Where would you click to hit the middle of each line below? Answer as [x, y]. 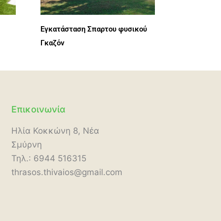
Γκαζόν [53, 43]
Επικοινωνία [38, 109]
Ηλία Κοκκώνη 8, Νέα [55, 130]
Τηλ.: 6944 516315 [49, 158]
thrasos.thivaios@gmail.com [67, 172]
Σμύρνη [26, 144]
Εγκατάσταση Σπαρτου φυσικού [94, 29]
